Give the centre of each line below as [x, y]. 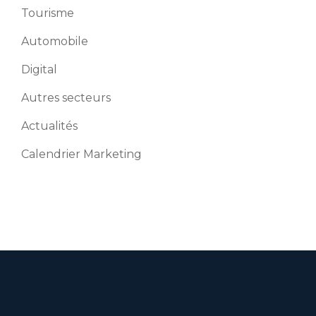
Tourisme [48, 13]
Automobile [55, 41]
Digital [39, 69]
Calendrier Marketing [81, 154]
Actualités [49, 126]
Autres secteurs [66, 98]
